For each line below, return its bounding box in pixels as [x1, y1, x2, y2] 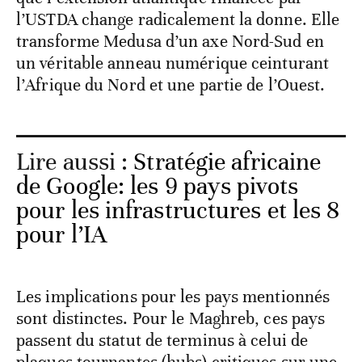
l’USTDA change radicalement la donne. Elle [16, 8, 340, 30]
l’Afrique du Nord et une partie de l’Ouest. [16, 74, 326, 95]
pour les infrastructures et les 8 [16, 195, 340, 225]
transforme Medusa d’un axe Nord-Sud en [16, 30, 324, 52]
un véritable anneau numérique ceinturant [16, 52, 330, 74]
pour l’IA [16, 219, 107, 250]
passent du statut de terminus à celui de [16, 329, 309, 351]
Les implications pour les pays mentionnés [16, 285, 330, 307]
